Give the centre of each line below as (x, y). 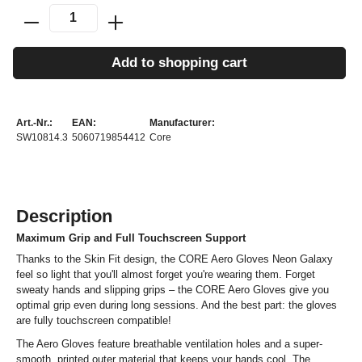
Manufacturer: (182, 123)
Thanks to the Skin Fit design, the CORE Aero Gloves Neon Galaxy (175, 259)
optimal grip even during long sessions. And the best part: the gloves (177, 305)
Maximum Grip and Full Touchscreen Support (131, 238)
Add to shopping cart (179, 63)
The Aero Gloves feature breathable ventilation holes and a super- (169, 343)
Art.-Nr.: (34, 123)
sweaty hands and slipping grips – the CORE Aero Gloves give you (173, 290)
